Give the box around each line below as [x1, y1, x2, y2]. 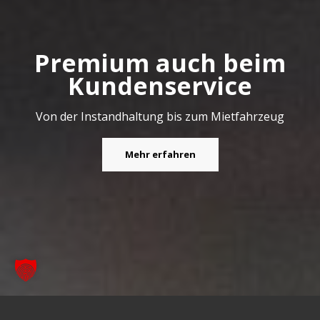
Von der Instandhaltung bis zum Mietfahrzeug [36, 108, 284, 124]
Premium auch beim [34, 46, 286, 80]
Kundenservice [68, 69, 252, 103]
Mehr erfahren [124, 147, 196, 161]
